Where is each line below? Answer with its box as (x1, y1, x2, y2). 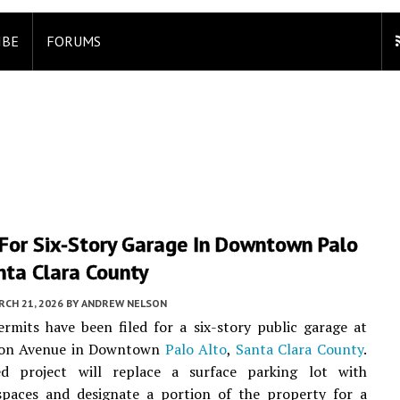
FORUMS (46, 32, 101, 50)
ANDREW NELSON (81, 296, 167, 310)
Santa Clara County (235, 339, 363, 359)
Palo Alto (164, 339, 228, 359)
